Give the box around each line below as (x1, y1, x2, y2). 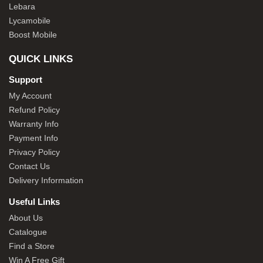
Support (9, 75, 42, 85)
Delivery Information (9, 176, 83, 185)
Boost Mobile (9, 30, 57, 39)
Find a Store (9, 241, 55, 251)
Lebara (9, 2, 35, 11)
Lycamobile (9, 16, 50, 25)
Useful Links (9, 197, 60, 207)
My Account (9, 91, 52, 100)
